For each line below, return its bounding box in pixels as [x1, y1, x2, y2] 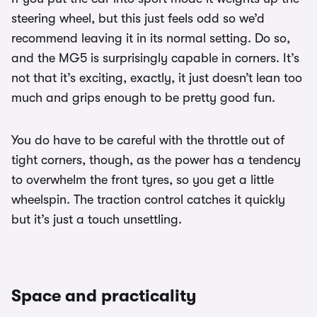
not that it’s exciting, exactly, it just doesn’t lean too [11, 71, 302, 86]
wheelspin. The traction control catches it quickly [11, 192, 285, 207]
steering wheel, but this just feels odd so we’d [11, 11, 265, 26]
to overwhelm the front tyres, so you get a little [11, 173, 274, 188]
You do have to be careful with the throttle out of [11, 133, 284, 148]
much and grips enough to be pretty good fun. [11, 91, 275, 105]
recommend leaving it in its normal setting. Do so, [11, 31, 290, 46]
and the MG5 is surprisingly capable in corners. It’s [11, 51, 299, 66]
